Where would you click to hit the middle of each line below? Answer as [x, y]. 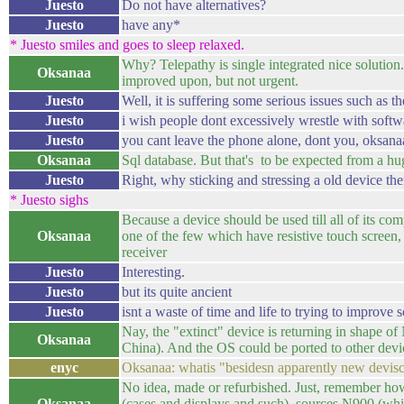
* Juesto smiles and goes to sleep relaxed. [127, 45]
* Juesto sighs [49, 200]
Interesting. [153, 272]
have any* [151, 25]
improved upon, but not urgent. [210, 81]
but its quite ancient [177, 292]
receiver [144, 252]
